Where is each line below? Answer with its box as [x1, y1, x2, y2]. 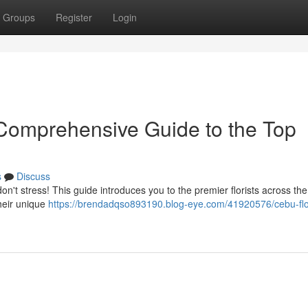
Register [56, 10, 92, 24]
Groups [3, 10, 35, 24]
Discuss [16, 169, 50, 183]
